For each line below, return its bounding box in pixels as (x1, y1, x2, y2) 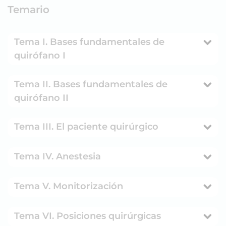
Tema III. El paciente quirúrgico (14, 121, 158, 133)
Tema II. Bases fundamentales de (14, 79, 167, 90)
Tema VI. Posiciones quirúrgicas (14, 210, 161, 222)
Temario (8, 4, 49, 16)
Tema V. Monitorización (14, 181, 123, 192)
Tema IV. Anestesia (14, 151, 101, 162)
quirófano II (14, 92, 69, 104)
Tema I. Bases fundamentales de (14, 36, 164, 48)
